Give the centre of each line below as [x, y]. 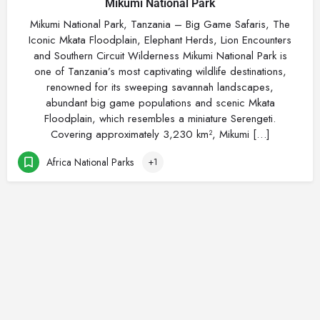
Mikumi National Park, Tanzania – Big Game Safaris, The [160, 24]
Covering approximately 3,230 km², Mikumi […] [160, 134]
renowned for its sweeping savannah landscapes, [160, 87]
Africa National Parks [90, 162]
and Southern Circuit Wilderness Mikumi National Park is [160, 56]
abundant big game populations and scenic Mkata [160, 103]
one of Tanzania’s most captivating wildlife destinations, [160, 71]
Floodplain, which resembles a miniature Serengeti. [160, 119]
